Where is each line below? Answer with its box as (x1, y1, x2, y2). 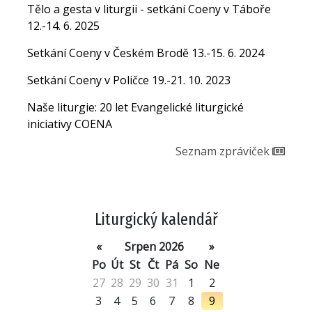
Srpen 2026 (125, 239, 184, 255)
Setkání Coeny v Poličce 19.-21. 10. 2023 (27, 72, 231, 88)
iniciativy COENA (27, 116, 112, 132)
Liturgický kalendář (94, 210, 218, 230)
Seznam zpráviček (175, 143, 272, 159)
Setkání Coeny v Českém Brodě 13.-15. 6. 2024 (27, 45, 264, 61)
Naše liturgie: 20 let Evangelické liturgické (27, 99, 244, 115)
